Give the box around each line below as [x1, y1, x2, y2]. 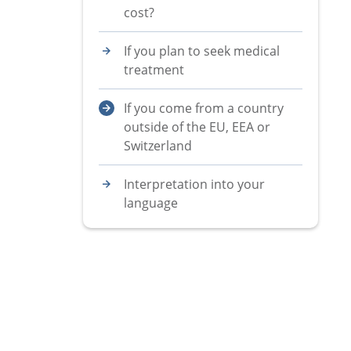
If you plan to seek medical [124, 42, 280, 60]
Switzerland [124, 137, 192, 154]
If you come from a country [124, 100, 284, 117]
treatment [124, 61, 184, 78]
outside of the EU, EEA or [124, 118, 270, 136]
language [124, 194, 178, 212]
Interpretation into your [124, 175, 265, 193]
